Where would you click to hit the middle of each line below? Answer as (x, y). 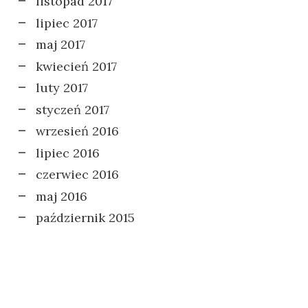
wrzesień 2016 (77, 131)
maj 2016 (62, 196)
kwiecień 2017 (76, 66)
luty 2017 (62, 88)
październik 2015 (85, 218)
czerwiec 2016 (77, 174)
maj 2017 (60, 44)
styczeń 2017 (73, 109)
